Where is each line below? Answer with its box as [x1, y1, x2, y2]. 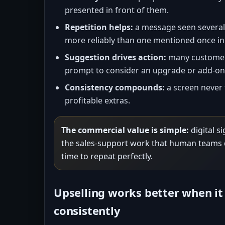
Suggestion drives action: [65, 52, 166, 63]
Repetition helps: [65, 22, 133, 33]
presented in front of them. [65, 5, 169, 16]
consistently [54, 203, 121, 218]
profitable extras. [65, 95, 130, 106]
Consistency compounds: [65, 82, 165, 93]
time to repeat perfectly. [61, 151, 153, 162]
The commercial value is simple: [61, 125, 189, 136]
